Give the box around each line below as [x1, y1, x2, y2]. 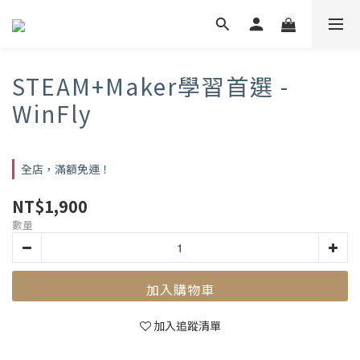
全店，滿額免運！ [21, 161, 111, 177]
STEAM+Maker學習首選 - [12, 70, 289, 102]
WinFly [12, 97, 92, 129]
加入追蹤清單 [153, 317, 221, 333]
